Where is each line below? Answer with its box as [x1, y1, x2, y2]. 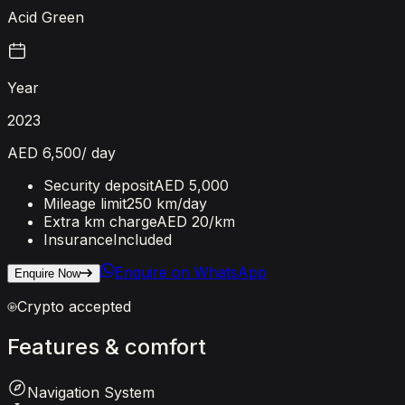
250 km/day [127, 193, 207, 212]
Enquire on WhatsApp [115, 262, 267, 281]
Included [113, 230, 172, 249]
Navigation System [27, 382, 155, 401]
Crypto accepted [17, 297, 131, 316]
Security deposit [43, 175, 154, 194]
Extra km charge [43, 212, 156, 231]
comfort [125, 333, 206, 360]
